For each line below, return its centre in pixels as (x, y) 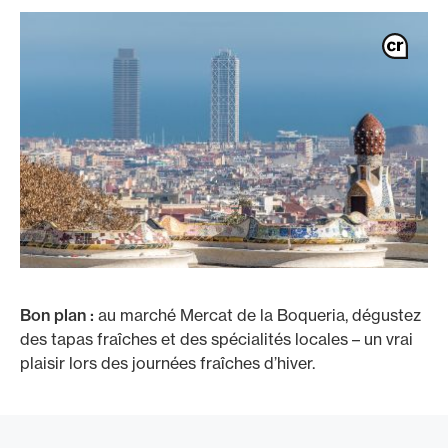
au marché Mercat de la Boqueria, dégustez (259, 315)
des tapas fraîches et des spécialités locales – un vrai (216, 339)
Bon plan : (59, 315)
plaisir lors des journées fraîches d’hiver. (167, 363)
